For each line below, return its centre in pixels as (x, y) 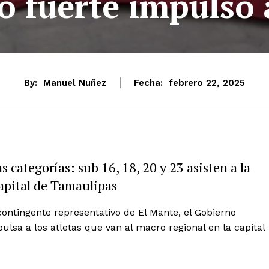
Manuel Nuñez (75, 83)
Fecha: (148, 83)
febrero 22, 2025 (207, 83)
